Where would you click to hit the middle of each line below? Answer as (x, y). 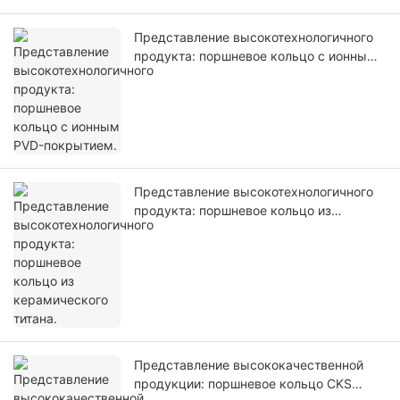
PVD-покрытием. (186, 75)
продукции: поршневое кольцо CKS (243, 384)
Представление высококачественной (249, 365)
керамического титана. (205, 229)
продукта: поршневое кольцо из (233, 211)
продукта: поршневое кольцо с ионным (255, 56)
